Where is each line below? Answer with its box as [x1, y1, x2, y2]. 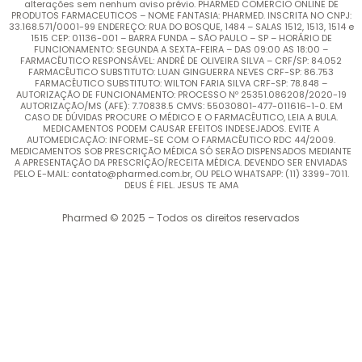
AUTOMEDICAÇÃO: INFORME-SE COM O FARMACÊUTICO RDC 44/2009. [27, 133, 335, 146]
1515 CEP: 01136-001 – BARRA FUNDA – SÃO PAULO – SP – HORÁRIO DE [30, 31, 332, 44]
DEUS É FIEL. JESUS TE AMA [124, 178, 238, 192]
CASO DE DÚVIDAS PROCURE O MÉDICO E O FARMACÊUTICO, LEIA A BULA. [24, 110, 338, 124]
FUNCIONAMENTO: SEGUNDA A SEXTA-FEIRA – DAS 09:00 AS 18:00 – [34, 42, 328, 56]
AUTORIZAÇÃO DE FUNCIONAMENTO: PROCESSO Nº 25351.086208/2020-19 [15, 87, 347, 101]
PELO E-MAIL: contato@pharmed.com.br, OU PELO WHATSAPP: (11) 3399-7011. [13, 166, 349, 180]
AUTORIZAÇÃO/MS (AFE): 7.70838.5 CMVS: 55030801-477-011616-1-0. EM [19, 99, 343, 112]
